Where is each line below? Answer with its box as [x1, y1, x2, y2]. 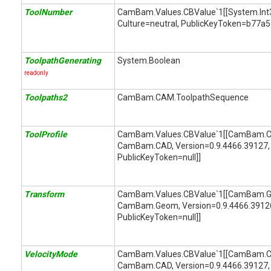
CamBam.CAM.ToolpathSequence [117, 93, 249, 102]
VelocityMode [24, 249, 77, 259]
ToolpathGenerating [24, 56, 101, 65]
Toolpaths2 [24, 93, 67, 102]
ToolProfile [24, 129, 67, 139]
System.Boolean [117, 56, 180, 65]
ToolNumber [24, 7, 72, 17]
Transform [24, 189, 64, 199]
